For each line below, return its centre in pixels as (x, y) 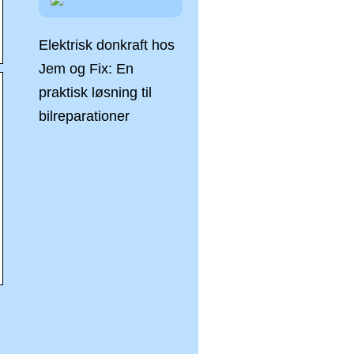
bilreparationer (84, 116)
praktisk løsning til (95, 92)
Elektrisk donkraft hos (107, 45)
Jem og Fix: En (86, 69)
